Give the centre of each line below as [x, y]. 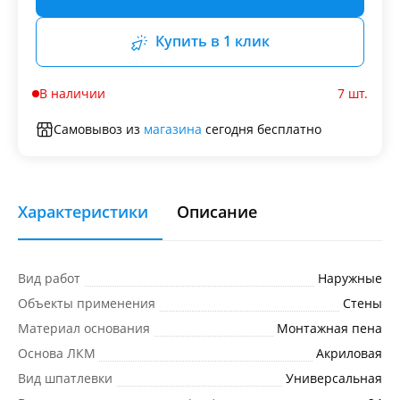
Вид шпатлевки [65, 378]
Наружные [350, 278]
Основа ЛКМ [57, 353]
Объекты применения [87, 303]
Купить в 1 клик [212, 41]
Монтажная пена [329, 328]
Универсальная [334, 378]
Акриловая [349, 353]
